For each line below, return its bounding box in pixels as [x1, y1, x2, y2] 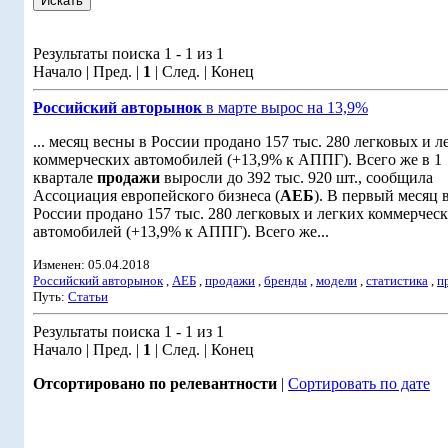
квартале [33, 169, 97, 186]
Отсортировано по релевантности [33, 375, 277, 392]
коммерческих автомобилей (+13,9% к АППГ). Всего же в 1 [33, 151, 442, 168]
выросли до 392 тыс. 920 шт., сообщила [160, 169, 433, 186]
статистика [366, 273, 428, 288]
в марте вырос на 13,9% [202, 99, 368, 116]
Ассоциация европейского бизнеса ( [33, 187, 280, 204]
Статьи [68, 289, 108, 304]
